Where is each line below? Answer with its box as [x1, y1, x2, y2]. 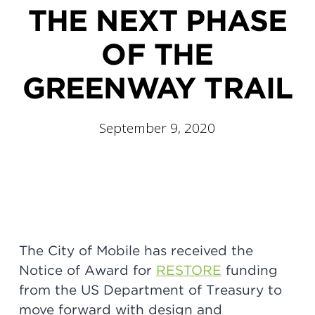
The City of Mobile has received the [18, 243, 253, 259]
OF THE [101, 37, 214, 72]
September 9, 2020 [99, 119, 216, 138]
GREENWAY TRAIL [22, 70, 293, 106]
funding [221, 262, 278, 279]
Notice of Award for [18, 262, 156, 279]
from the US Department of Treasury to [18, 282, 282, 299]
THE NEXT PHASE [27, 3, 288, 39]
